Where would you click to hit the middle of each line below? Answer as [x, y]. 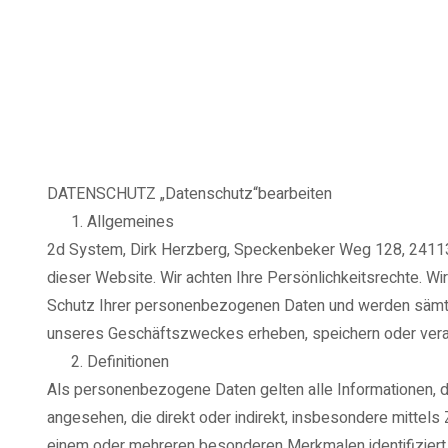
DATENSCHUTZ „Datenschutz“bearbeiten [189, 193]
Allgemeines [130, 221]
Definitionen [128, 361]
